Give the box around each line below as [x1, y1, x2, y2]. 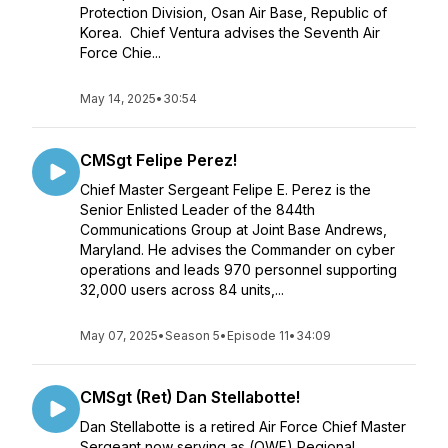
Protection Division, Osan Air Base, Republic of [80, 4, 387, 21]
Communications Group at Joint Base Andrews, [80, 221, 387, 238]
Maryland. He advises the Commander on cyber [80, 241, 395, 258]
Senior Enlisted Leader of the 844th [80, 201, 315, 218]
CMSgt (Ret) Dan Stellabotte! [80, 387, 300, 407]
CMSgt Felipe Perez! [80, 150, 237, 170]
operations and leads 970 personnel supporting [80, 261, 397, 278]
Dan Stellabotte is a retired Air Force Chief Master [80, 418, 406, 435]
